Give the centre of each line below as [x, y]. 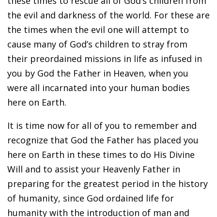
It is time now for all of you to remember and [102, 125]
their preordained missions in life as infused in [105, 58]
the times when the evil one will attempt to [98, 29]
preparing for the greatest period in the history [108, 183]
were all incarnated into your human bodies [99, 87]
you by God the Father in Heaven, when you [98, 73]
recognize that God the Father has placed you [103, 140]
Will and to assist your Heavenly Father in [94, 169]
